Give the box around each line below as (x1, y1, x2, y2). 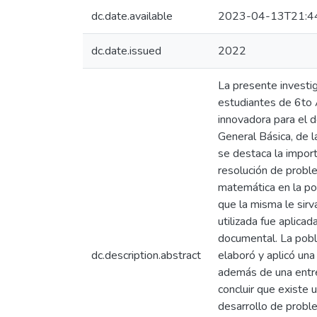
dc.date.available (91, 8, 173, 24)
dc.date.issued (91, 43, 161, 59)
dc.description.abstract (91, 248, 201, 263)
